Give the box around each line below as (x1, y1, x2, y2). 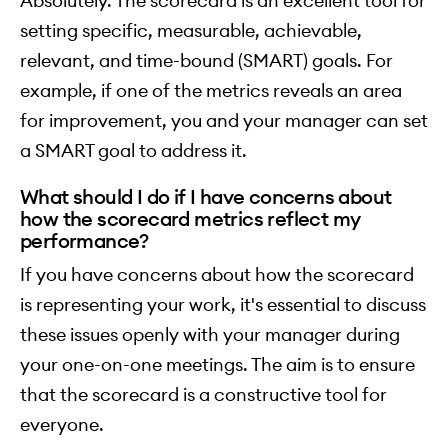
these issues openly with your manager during (20, 323, 400, 347)
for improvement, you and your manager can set (20, 109, 428, 133)
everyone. (20, 413, 104, 437)
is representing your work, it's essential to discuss (20, 293, 426, 317)
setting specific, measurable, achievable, (20, 19, 362, 43)
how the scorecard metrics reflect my (20, 206, 361, 232)
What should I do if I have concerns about (20, 184, 392, 210)
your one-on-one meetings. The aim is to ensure (20, 353, 415, 377)
